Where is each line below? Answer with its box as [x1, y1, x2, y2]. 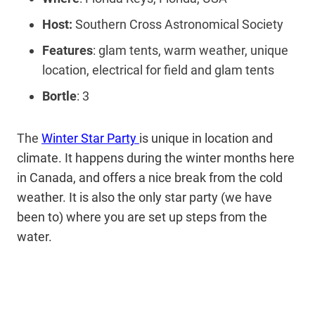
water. [17, 229, 55, 245]
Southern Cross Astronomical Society [75, 17, 283, 32]
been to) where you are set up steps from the [17, 210, 267, 225]
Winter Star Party [41, 131, 139, 146]
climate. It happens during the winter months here [17, 150, 295, 166]
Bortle [42, 89, 77, 104]
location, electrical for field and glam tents [42, 63, 274, 78]
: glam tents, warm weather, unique [93, 43, 288, 58]
